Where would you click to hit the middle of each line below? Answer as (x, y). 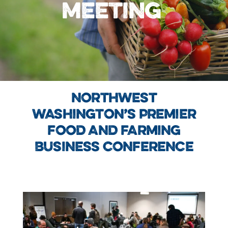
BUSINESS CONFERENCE (114, 148)
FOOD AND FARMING (114, 131)
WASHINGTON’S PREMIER (114, 115)
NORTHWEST (114, 99)
